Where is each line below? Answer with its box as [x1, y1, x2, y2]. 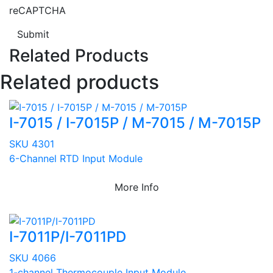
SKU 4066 [9, 252, 56, 264]
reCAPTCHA [9, 4, 66, 16]
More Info [114, 180, 159, 193]
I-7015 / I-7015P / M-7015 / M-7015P [9, 113, 261, 132]
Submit [17, 28, 49, 40]
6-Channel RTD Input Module [9, 152, 143, 165]
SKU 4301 [9, 137, 54, 150]
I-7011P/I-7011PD [9, 228, 126, 246]
